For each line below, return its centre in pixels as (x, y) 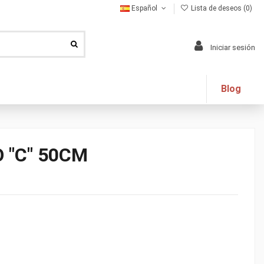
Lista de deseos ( (217, 8)
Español (145, 8)
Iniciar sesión (233, 48)
